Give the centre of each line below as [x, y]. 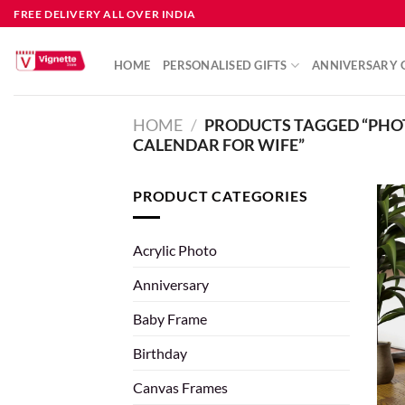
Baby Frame [170, 319]
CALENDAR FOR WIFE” [219, 145]
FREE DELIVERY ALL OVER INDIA [105, 14]
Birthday [160, 353]
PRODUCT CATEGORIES [221, 195]
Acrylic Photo [175, 250]
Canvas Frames [180, 388]
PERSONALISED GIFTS [225, 65]
